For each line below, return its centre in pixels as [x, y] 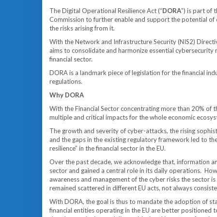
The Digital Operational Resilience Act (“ [106, 11]
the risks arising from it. [82, 28]
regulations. [66, 81]
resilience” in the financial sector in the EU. [108, 148]
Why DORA [67, 95]
